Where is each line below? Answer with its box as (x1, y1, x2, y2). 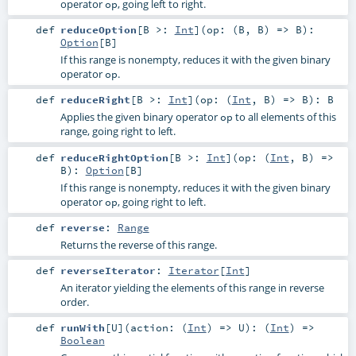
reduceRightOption (60, 150, 168, 164)
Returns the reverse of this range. (60, 237, 217, 252)
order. (60, 294, 89, 309)
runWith (60, 320, 105, 334)
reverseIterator (60, 263, 156, 277)
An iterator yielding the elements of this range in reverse (60, 280, 324, 295)
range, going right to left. (60, 124, 176, 139)
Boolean (60, 333, 105, 346)
